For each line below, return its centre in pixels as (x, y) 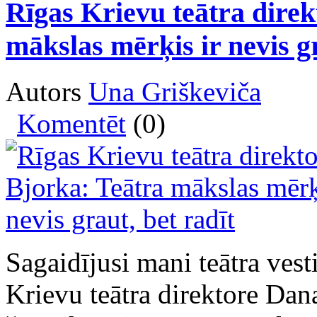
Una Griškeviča (175, 91)
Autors (47, 91)
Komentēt (71, 123)
